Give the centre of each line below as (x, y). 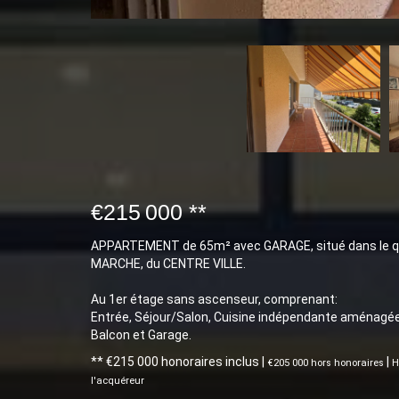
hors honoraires (347, 363)
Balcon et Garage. (141, 335)
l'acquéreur (118, 381)
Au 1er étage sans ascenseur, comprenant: (214, 299)
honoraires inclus (212, 362)
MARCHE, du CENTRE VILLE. (168, 264)
